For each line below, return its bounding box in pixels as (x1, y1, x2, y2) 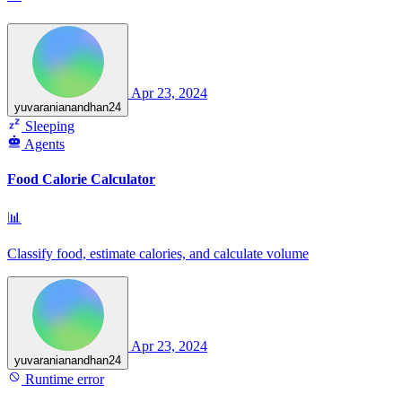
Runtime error (22, 371, 104, 387)
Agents (24, 136, 65, 153)
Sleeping (22, 118, 74, 135)
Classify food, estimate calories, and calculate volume (7, 245, 309, 261)
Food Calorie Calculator (7, 171, 155, 188)
